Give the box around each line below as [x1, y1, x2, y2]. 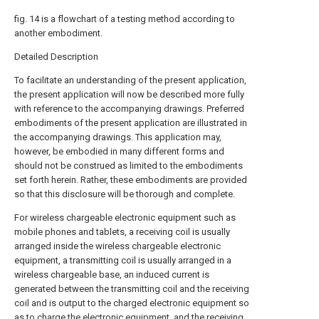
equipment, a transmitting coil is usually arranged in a [14, 255, 231, 266]
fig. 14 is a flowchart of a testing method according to [14, 14, 235, 24]
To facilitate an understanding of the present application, [14, 75, 246, 85]
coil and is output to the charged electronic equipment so [14, 298, 249, 308]
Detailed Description [14, 51, 98, 62]
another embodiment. [14, 28, 103, 38]
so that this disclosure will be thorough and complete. [14, 189, 235, 199]
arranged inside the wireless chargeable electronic [14, 241, 221, 251]
